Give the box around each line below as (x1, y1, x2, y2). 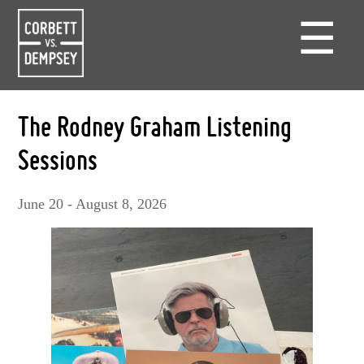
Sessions (18, 142, 98, 176)
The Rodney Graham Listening (18, 109, 292, 143)
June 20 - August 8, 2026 (18, 195, 167, 212)
